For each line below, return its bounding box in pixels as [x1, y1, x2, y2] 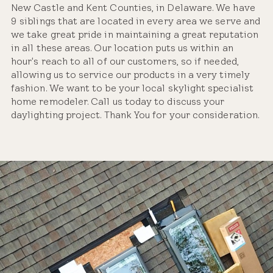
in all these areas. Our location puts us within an [11, 42, 233, 54]
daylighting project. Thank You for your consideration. [11, 109, 260, 121]
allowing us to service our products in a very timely [11, 69, 250, 80]
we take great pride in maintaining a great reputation [11, 29, 258, 40]
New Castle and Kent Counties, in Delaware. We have [11, 2, 255, 13]
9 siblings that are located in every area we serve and [11, 15, 261, 27]
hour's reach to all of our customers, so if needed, [11, 55, 239, 67]
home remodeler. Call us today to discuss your [11, 96, 225, 107]
